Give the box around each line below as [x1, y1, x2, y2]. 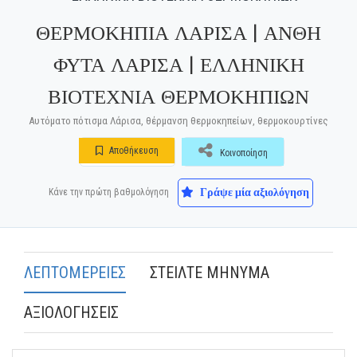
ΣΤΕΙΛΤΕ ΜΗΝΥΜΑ [150, 263, 269, 282]
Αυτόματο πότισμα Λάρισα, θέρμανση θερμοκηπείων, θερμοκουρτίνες [29, 115, 328, 127]
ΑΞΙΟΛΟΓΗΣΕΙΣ [24, 303, 119, 322]
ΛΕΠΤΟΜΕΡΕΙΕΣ [24, 263, 126, 282]
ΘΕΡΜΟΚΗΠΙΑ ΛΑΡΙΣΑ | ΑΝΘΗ [36, 19, 321, 47]
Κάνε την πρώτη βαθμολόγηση [48, 186, 169, 198]
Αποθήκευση [107, 145, 159, 156]
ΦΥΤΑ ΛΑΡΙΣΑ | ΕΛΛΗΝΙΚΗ [53, 51, 304, 79]
